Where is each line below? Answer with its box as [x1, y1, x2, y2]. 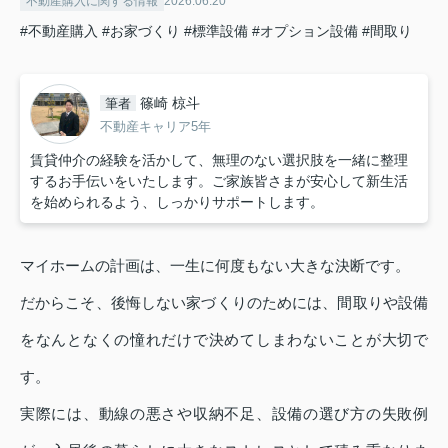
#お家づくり [102, 23, 180, 40]
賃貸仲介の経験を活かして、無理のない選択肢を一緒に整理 [30, 152, 408, 169]
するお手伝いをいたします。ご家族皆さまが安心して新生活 [30, 173, 408, 190]
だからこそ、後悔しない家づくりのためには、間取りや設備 [20, 294, 428, 312]
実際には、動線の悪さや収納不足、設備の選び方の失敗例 [20, 405, 428, 423]
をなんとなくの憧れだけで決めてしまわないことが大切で [20, 331, 428, 349]
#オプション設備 [252, 23, 358, 40]
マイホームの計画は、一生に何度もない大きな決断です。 [20, 257, 410, 275]
